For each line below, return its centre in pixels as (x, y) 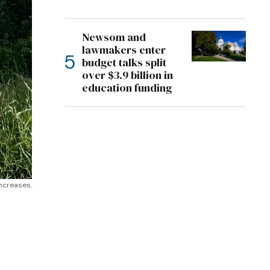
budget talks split (124, 62)
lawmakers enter (124, 50)
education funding (127, 88)
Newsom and (114, 37)
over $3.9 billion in (127, 75)
